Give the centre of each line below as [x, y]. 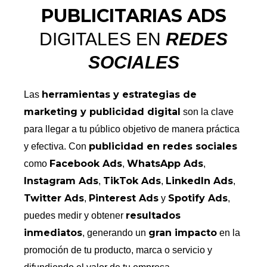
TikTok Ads [132, 181]
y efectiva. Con [57, 147]
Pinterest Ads [124, 198]
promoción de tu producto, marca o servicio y [118, 250]
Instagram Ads [61, 181]
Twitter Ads [54, 198]
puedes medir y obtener [75, 216]
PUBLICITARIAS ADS [133, 16]
